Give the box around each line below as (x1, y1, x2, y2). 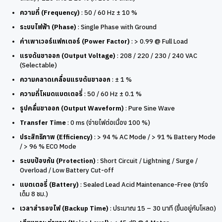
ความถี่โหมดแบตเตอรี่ (20, 89, 83, 98)
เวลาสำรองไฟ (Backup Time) (20, 204, 109, 213)
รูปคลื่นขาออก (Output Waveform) (20, 104, 124, 112)
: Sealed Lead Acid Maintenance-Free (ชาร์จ (79, 180, 208, 189)
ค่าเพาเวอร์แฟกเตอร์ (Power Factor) (20, 37, 130, 46)
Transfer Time (20, 118, 66, 127)
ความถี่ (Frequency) (20, 8, 80, 17)
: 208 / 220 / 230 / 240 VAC (115, 51, 197, 60)
